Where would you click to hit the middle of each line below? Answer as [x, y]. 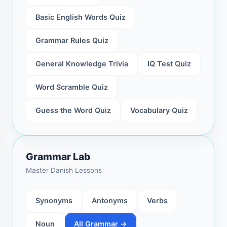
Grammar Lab [58, 157]
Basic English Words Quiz [81, 17]
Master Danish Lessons [64, 171]
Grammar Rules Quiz [72, 41]
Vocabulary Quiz [159, 110]
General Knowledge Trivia [82, 64]
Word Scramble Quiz [72, 87]
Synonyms [54, 201]
